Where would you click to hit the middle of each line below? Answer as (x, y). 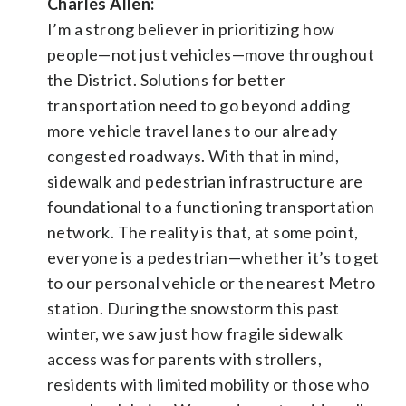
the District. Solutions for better (167, 79)
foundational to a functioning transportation (211, 206)
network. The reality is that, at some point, (203, 232)
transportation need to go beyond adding (199, 105)
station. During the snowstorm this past (193, 308)
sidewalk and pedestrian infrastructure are (205, 181)
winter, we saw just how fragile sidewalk (195, 333)
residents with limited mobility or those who (208, 384)
